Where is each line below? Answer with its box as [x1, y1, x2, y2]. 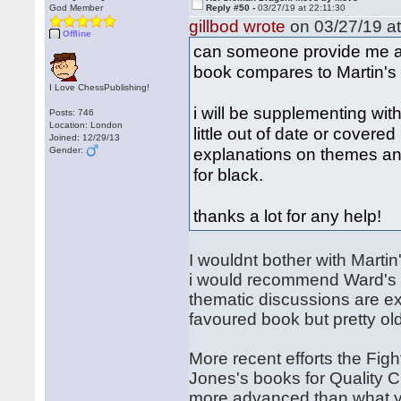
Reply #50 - [206, 3, 259, 13]
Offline [63, 29, 92, 38]
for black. [193, 165, 264, 184]
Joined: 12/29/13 [49, 132, 121, 142]
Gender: [49, 145, 87, 155]
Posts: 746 [49, 107, 95, 117]
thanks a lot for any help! [193, 206, 382, 226]
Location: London [49, 120, 124, 130]
